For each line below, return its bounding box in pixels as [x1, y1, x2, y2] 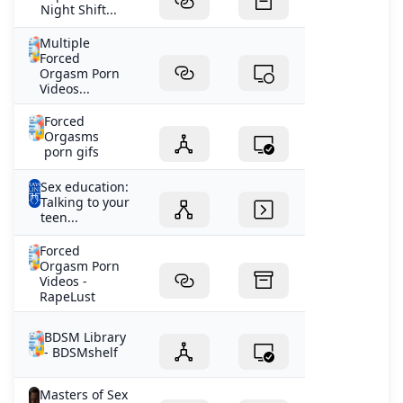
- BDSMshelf [44, 344, 119, 362]
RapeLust [40, 288, 96, 306]
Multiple [40, 34, 91, 52]
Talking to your [40, 193, 130, 211]
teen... [40, 209, 78, 227]
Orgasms [44, 128, 100, 146]
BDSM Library [44, 328, 127, 346]
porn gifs [44, 143, 100, 161]
